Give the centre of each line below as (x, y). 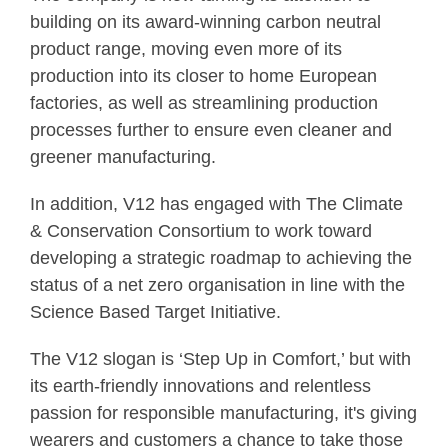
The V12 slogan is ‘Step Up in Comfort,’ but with (220, 359)
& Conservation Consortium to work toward (201, 231)
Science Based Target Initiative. (160, 312)
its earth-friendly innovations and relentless (200, 386)
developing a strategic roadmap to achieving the (221, 258)
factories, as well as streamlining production (204, 103)
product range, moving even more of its (186, 49)
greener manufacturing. (128, 157)
